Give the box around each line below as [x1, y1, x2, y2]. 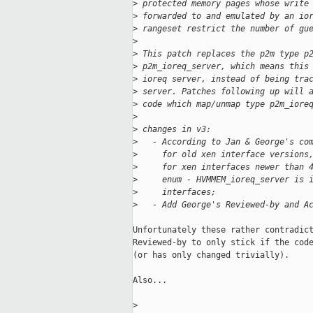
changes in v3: [138, 124, 211, 135]
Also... [133, 275, 167, 286]
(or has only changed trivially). [133, 250, 289, 261]
